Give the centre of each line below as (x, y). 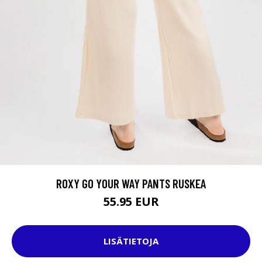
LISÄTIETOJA (131, 241)
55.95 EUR (131, 201)
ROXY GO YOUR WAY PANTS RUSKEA (131, 183)
